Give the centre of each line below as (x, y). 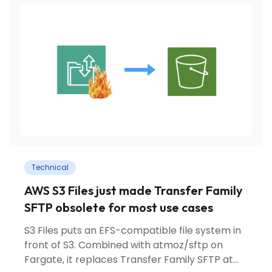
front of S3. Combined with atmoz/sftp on (124, 245)
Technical (50, 168)
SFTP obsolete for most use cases (119, 208)
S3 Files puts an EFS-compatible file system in (133, 231)
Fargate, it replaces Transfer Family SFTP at (129, 260)
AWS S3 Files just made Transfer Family (134, 191)
